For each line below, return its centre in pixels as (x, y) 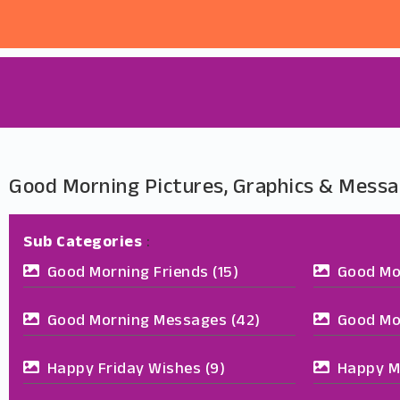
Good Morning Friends (128, 274)
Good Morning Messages (137, 322)
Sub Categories (83, 243)
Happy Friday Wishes (124, 370)
